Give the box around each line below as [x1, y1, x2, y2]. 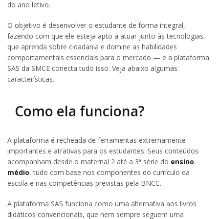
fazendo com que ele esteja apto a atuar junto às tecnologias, [7, 31, 205, 41]
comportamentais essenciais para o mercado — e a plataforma [7, 52, 209, 62]
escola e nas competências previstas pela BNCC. [7, 178, 161, 188]
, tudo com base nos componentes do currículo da [29, 168, 190, 177]
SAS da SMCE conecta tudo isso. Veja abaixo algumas [7, 63, 177, 73]
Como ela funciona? [15, 102, 145, 121]
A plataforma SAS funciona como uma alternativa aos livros [7, 199, 197, 209]
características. [7, 74, 54, 84]
